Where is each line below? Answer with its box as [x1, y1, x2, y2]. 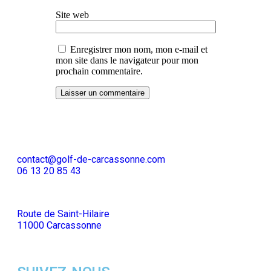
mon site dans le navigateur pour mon [56, 55, 198, 66]
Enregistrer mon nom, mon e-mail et [70, 44, 207, 55]
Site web [56, 10, 89, 21]
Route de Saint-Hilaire [17, 208, 109, 220]
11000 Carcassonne [17, 220, 102, 232]
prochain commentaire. [56, 66, 143, 77]
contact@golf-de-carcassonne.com [17, 154, 165, 166]
